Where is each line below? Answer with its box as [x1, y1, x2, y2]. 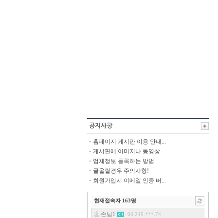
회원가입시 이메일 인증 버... [93, 177, 166, 184]
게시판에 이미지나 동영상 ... [93, 148, 166, 155]
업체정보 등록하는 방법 [93, 158, 154, 164]
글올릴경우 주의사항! [93, 167, 149, 174]
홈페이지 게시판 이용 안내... [93, 138, 166, 145]
